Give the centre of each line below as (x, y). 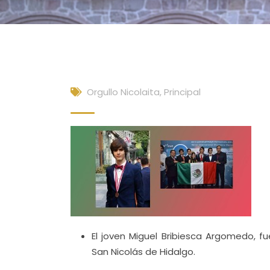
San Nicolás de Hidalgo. (143, 252)
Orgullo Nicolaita (123, 92)
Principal (182, 92)
